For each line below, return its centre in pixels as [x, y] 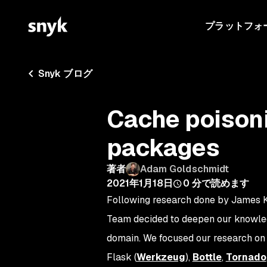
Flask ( [121, 257]
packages [163, 148]
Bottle [207, 257]
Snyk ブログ [65, 74]
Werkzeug [161, 257]
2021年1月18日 [140, 183]
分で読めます [221, 183]
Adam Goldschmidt [184, 169]
